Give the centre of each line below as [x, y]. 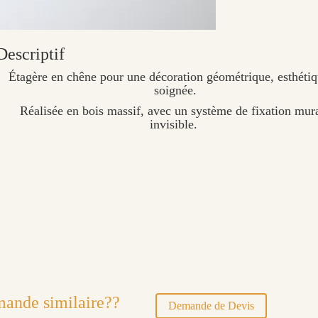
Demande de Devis [211, 306]
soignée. [175, 90]
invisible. [175, 124]
